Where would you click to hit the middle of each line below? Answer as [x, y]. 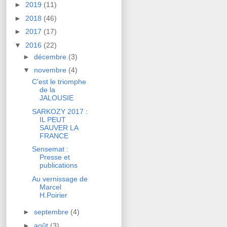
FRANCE [54, 136]
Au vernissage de [60, 179]
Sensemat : [50, 149]
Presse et [54, 157]
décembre [51, 56]
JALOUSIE [56, 98]
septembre [52, 212]
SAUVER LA [59, 127]
